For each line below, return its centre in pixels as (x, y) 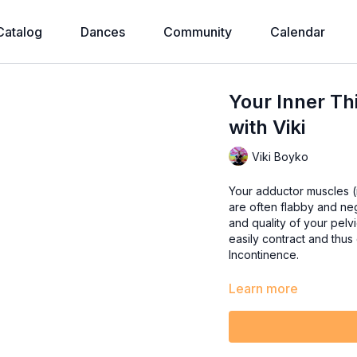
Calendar (298, 32)
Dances (103, 32)
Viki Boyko (280, 156)
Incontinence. (264, 255)
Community (198, 32)
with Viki (267, 127)
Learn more (264, 288)
